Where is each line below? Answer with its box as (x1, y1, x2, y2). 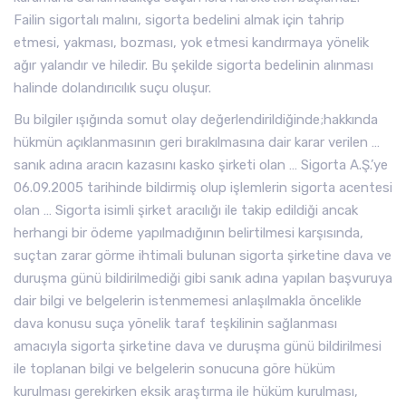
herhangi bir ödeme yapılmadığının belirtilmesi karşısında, (14, 225, 363, 241)
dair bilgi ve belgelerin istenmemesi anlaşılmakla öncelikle (14, 293, 362, 309)
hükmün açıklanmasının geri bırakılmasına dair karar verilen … (14, 134, 380, 150)
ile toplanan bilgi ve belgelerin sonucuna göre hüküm (14, 361, 335, 377)
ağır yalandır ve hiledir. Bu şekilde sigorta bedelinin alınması (14, 57, 373, 73)
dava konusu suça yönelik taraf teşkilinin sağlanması (14, 315, 337, 332)
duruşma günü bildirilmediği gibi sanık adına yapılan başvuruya (14, 270, 392, 286)
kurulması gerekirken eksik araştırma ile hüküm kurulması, (14, 383, 358, 400)
